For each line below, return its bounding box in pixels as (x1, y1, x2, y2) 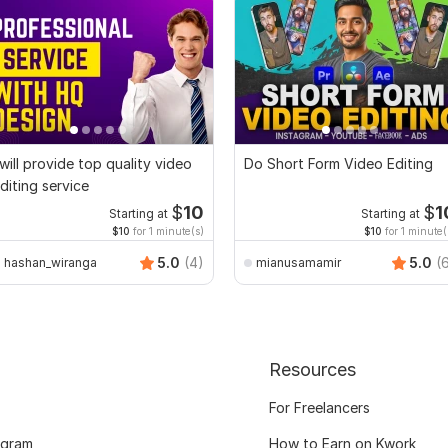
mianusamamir (256, 254, 341, 270)
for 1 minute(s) (130, 225, 204, 238)
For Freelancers (268, 399, 370, 417)
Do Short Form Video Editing (244, 155, 433, 173)
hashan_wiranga (4, 254, 97, 270)
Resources (268, 359, 356, 381)
